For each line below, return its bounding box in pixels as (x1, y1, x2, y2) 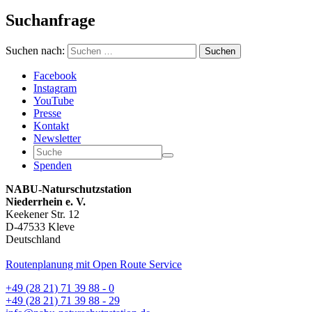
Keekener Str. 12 (6, 208, 79, 220)
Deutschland (6, 233, 61, 245)
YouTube (33, 94, 74, 107)
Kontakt (33, 119, 69, 132)
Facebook (33, 69, 77, 81)
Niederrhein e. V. (6, 195, 86, 208)
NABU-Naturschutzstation (6, 182, 132, 195)
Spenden (33, 159, 72, 171)
